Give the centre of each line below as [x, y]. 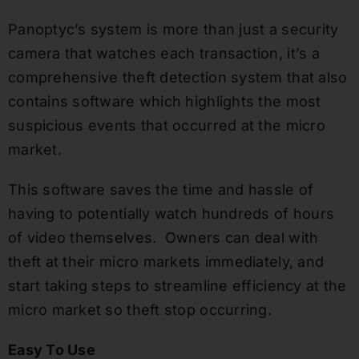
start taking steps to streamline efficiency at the [177, 286]
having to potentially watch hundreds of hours [171, 214]
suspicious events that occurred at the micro [166, 126]
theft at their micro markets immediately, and [166, 262]
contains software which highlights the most [164, 102]
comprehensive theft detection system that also [177, 78]
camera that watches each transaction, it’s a [163, 54]
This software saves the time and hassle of [161, 190]
